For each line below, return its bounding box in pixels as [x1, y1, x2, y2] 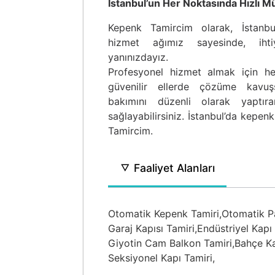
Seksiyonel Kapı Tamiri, [108, 252, 215, 264]
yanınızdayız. [108, 51, 168, 63]
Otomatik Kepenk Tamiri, [108, 207, 222, 220]
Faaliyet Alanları [131, 161, 215, 174]
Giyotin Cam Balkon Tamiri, [108, 237, 234, 249]
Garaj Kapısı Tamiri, [108, 222, 197, 234]
